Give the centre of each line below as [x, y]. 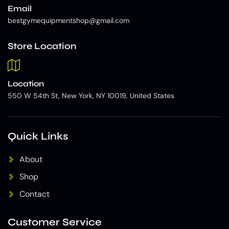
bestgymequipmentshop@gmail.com [68, 21]
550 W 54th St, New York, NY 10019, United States [91, 96]
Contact [34, 194]
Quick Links [38, 136]
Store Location [42, 46]
